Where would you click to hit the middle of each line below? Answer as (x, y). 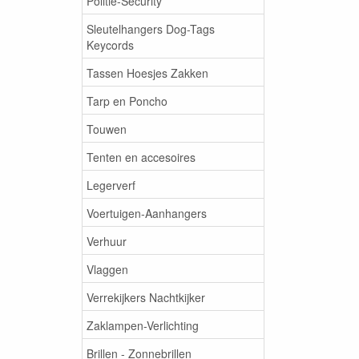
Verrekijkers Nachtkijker (146, 297)
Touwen (107, 129)
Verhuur (107, 241)
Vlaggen (107, 269)
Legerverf (111, 185)
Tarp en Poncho (127, 101)
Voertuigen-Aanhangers (147, 213)
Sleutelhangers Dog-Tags (151, 28)
